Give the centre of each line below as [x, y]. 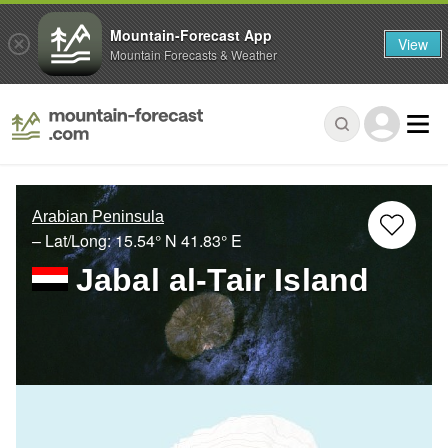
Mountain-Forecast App [191, 34]
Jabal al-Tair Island [223, 280]
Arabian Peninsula [98, 217]
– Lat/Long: [73, 241]
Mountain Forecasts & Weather [193, 54]
